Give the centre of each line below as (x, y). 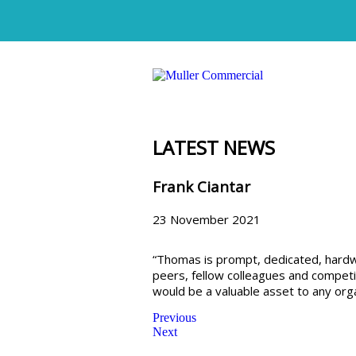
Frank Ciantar (201, 186)
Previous (174, 317)
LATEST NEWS (214, 147)
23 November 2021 (207, 219)
